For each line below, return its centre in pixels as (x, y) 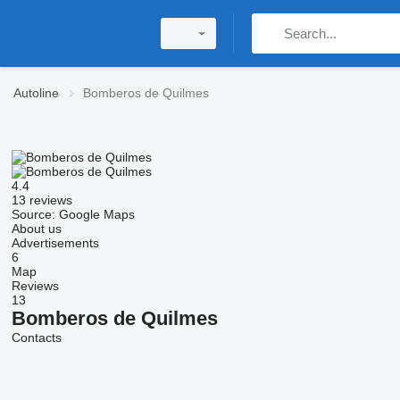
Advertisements (55, 243)
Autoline (36, 93)
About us (36, 229)
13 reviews (42, 200)
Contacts (36, 337)
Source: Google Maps (73, 214)
